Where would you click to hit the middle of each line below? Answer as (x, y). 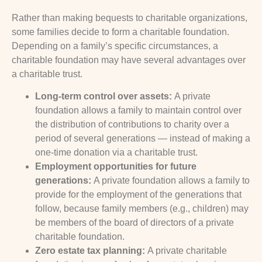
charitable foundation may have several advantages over (129, 60)
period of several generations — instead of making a (143, 139)
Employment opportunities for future (116, 167)
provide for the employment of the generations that (138, 195)
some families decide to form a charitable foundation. (120, 32)
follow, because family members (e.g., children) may (142, 209)
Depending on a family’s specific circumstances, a (115, 46)
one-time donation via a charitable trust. (116, 153)
